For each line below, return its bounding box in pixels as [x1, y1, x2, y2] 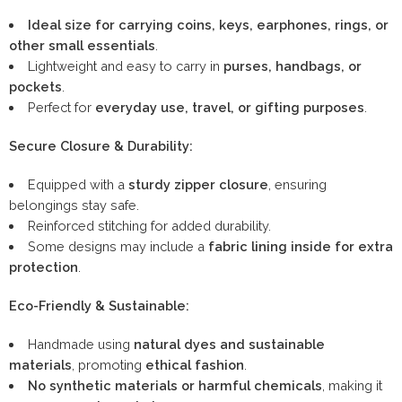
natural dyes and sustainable [133, 336, 325, 352]
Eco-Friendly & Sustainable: [9, 297, 189, 313]
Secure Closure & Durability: [9, 137, 193, 153]
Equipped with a [27, 176, 128, 192]
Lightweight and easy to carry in [27, 57, 223, 74]
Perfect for [27, 99, 95, 115]
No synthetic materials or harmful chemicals [27, 377, 322, 393]
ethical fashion [145, 356, 244, 372]
